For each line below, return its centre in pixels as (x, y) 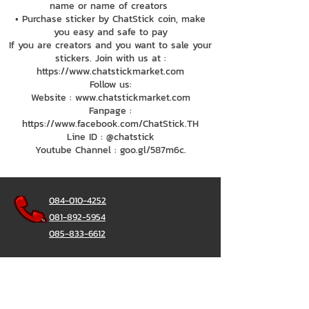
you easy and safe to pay (110, 32)
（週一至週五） (134, 283)
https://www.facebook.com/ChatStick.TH (110, 124)
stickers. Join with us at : (110, 58)
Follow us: (110, 84)
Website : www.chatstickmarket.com (110, 98)
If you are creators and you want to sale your (110, 45)
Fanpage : (110, 111)
